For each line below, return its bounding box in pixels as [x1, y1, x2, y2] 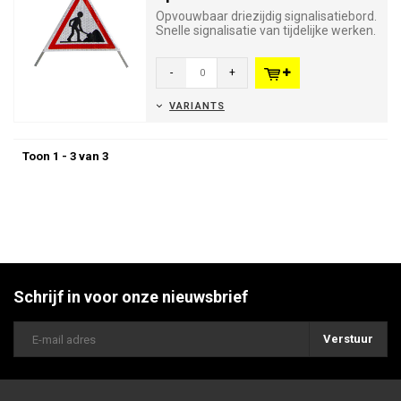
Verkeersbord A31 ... [156, 38, 269, 52]
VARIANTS [169, 100, 225, 112]
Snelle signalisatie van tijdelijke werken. [156, 23, 376, 38]
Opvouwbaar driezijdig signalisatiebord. [156, 9, 377, 23]
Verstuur [323, 332, 373, 346]
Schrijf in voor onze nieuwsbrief [13, 287, 248, 306]
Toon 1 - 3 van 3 [22, 149, 108, 163]
